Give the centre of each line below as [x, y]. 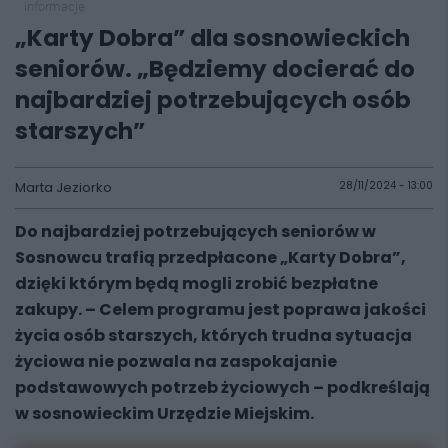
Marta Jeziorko [63, 187]
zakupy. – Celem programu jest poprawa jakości [220, 309]
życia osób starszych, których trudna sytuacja [213, 335]
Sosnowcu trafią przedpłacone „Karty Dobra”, [210, 257]
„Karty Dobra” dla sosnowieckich [212, 38]
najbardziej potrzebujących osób [213, 100]
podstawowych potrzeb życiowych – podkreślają [222, 387]
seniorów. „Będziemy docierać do [215, 69]
